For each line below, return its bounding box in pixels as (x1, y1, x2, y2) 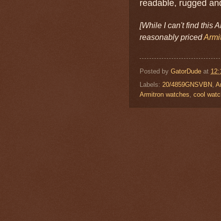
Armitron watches (140, 90, 189, 98)
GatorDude (171, 67, 201, 75)
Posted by (140, 67, 171, 75)
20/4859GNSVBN (162, 80, 212, 88)
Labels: (140, 80, 162, 88)
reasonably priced (140, 33, 204, 42)
